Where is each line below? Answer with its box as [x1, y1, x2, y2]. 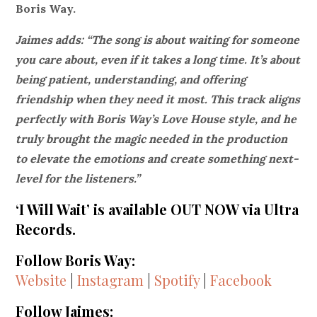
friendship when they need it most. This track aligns [16, 92, 301, 107]
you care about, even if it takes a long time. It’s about [16, 52, 301, 67]
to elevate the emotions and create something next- [16, 151, 299, 166]
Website [16, 270, 67, 290]
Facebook [210, 270, 272, 290]
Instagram [77, 270, 144, 290]
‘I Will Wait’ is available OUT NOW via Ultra [16, 200, 299, 219]
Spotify [154, 270, 200, 290]
